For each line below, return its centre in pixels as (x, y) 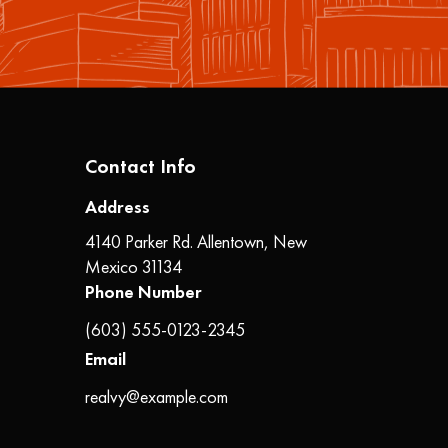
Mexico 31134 (133, 266)
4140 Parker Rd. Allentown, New (195, 241)
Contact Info (140, 166)
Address (117, 206)
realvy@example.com (156, 396)
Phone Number (143, 291)
